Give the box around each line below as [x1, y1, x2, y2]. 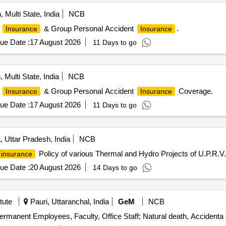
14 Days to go [92, 163, 137, 172]
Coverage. [176, 87, 213, 95]
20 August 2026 [29, 163, 81, 172]
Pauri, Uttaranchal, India [28, 197, 109, 206]
